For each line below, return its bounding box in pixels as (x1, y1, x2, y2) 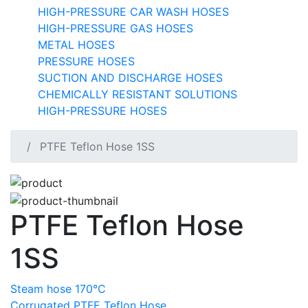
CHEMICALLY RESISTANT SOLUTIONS (38, 87, 237, 101)
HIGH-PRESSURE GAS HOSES (38, 21, 193, 35)
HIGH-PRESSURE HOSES (38, 103, 167, 118)
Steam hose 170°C (10, 281, 106, 296)
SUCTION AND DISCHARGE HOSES (38, 70, 223, 85)
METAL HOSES (38, 37, 115, 52)
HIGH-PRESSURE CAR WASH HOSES (38, 4, 229, 19)
